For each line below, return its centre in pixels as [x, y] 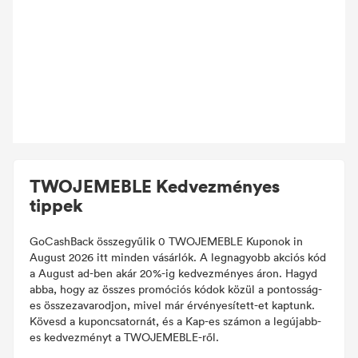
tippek [56, 205]
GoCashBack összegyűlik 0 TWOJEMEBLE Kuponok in [166, 241]
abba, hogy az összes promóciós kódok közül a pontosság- [176, 289]
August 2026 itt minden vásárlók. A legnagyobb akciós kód [178, 257]
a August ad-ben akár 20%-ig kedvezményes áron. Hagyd [173, 273]
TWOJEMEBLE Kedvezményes [155, 185]
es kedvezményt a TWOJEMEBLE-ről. [124, 337]
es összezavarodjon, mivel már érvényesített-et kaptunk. [172, 305]
